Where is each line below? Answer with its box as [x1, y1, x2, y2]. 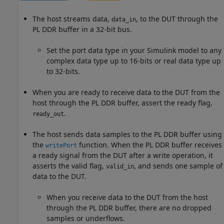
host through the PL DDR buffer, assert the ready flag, [32, 97, 212, 107]
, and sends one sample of [134, 160, 222, 170]
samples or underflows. [46, 213, 125, 223]
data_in [111, 15, 136, 23]
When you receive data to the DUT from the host [46, 192, 208, 202]
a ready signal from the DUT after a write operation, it [32, 150, 213, 160]
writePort [45, 141, 77, 149]
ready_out [32, 110, 64, 117]
